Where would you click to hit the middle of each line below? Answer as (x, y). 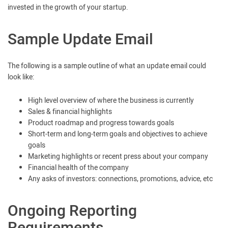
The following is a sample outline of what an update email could (107, 66)
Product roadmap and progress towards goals (101, 123)
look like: (21, 77)
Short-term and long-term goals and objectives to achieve (118, 134)
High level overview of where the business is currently (111, 101)
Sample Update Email (80, 40)
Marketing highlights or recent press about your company (118, 156)
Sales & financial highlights (70, 112)
